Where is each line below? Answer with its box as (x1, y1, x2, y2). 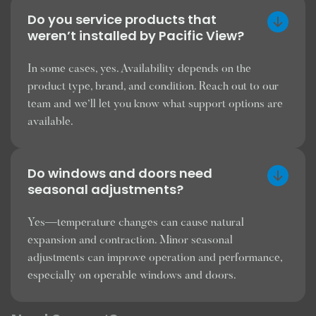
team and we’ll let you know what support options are (28, 99, 283, 110)
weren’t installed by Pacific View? (28, 27, 244, 44)
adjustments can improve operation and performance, (28, 253, 282, 264)
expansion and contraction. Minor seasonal (28, 235, 233, 246)
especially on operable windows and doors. (28, 270, 236, 281)
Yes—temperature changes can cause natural (28, 217, 244, 229)
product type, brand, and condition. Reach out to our (28, 81, 279, 92)
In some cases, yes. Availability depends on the (28, 63, 251, 75)
